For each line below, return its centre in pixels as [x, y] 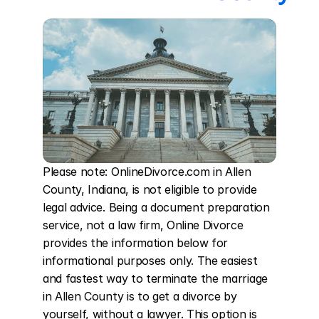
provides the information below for [136, 243]
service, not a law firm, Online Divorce [143, 225]
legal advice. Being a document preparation [156, 207]
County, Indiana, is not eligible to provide [150, 189]
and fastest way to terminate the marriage [155, 278]
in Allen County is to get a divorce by [140, 296]
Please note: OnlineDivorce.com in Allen [147, 172]
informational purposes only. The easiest [150, 261]
